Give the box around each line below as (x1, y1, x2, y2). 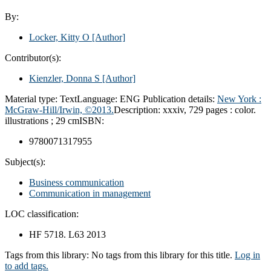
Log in (235, 249, 260, 260)
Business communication (29, 177, 124, 188)
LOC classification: (5, 208, 79, 219)
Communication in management (29, 188, 151, 198)
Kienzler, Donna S (29, 73, 100, 83)
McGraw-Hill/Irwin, (5, 104, 85, 115)
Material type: (5, 93, 60, 104)
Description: (114, 104, 163, 115)
